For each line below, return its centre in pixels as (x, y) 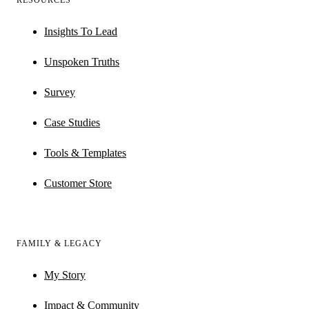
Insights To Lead (81, 32)
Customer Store (78, 183)
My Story (65, 275)
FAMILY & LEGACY (59, 244)
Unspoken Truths (82, 62)
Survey (60, 92)
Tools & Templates (85, 153)
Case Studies (72, 123)
